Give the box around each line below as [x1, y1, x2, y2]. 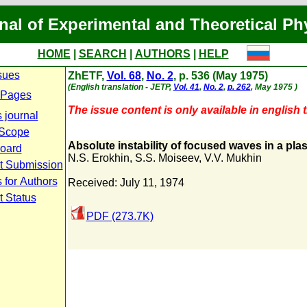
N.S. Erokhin [67, 152, 130, 164]
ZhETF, [67, 70, 107, 82]
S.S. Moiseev [134, 152, 199, 164]
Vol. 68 [106, 70, 141, 82]
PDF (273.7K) [86, 210, 153, 222]
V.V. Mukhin [204, 152, 262, 164]
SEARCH [78, 48, 127, 60]
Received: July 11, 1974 [67, 177, 184, 188]
